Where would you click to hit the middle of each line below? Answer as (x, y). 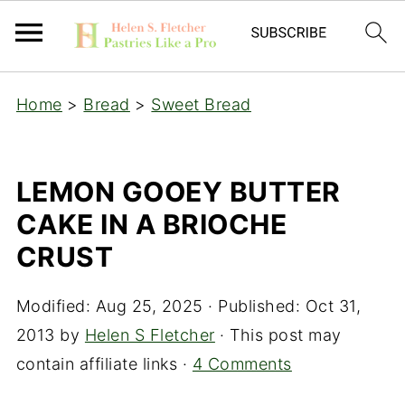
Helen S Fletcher (150, 335)
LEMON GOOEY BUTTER (178, 192)
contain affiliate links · (104, 364)
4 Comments (242, 364)
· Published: (254, 306)
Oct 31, (333, 306)
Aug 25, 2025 (149, 306)
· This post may (278, 335)
